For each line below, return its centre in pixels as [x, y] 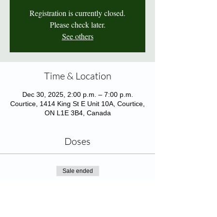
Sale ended [77, 171]
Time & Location [77, 76]
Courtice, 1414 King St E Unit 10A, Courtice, [77, 104]
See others [77, 36]
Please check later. [77, 24]
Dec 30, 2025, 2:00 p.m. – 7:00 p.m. [77, 94]
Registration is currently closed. [77, 13]
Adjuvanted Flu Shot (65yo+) [77, 200]
